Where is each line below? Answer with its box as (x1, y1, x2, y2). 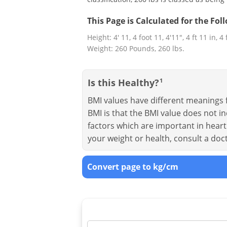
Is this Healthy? (88, 76, 159, 89)
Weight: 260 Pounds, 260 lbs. (87, 43, 184, 53)
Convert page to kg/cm (87, 161, 178, 172)
